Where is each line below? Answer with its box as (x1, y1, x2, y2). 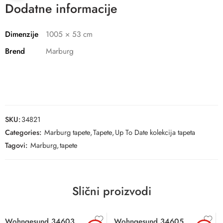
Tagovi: (5, 140, 27, 151)
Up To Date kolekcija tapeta (115, 127, 195, 138)
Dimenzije (5, 28, 38, 40)
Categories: (5, 127, 41, 138)
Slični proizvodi (72, 183, 151, 200)
